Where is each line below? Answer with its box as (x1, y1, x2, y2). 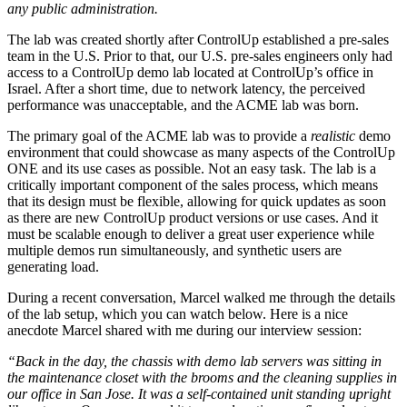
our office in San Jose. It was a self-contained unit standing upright (7, 385, 391, 402)
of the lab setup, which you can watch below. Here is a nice (7, 305, 348, 322)
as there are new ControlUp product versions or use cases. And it (7, 209, 378, 225)
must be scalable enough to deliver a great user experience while (7, 225, 374, 242)
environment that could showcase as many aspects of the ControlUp (7, 144, 395, 160)
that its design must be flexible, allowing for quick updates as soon (7, 193, 386, 209)
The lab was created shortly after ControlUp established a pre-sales (7, 31, 389, 47)
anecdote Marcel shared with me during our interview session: (7, 322, 362, 338)
